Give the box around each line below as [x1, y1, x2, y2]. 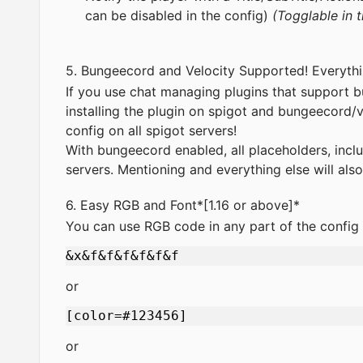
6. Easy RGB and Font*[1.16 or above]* [66, 197, 304, 214]
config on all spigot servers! [66, 122, 237, 139]
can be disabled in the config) [85, 7, 272, 24]
